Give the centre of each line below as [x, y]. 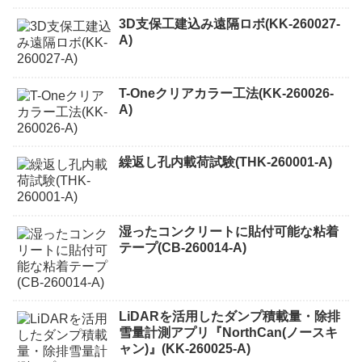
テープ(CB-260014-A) [183, 247]
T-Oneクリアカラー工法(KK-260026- [227, 93]
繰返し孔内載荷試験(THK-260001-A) [226, 162]
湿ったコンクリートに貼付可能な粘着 [229, 231]
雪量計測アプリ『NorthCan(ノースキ [229, 332]
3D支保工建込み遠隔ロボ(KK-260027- [230, 24]
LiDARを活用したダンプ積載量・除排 [230, 316]
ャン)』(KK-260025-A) [185, 348]
